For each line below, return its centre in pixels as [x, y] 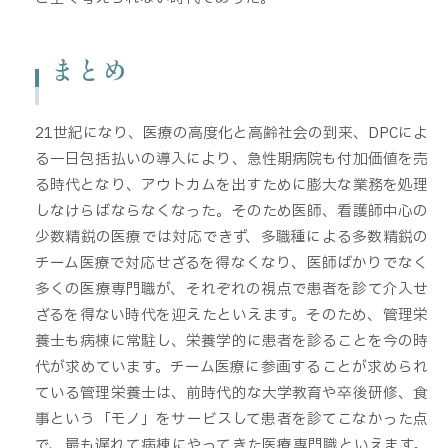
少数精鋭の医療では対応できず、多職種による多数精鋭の [231, 236]
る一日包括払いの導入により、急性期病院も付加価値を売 [231, 158]
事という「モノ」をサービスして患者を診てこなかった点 [231, 418]
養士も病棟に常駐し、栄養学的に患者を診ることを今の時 [231, 340]
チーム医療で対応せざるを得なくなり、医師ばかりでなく [231, 262]
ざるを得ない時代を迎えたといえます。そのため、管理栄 [231, 314]
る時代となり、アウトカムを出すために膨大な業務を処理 [231, 184]
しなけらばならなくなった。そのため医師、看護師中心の [231, 210]
